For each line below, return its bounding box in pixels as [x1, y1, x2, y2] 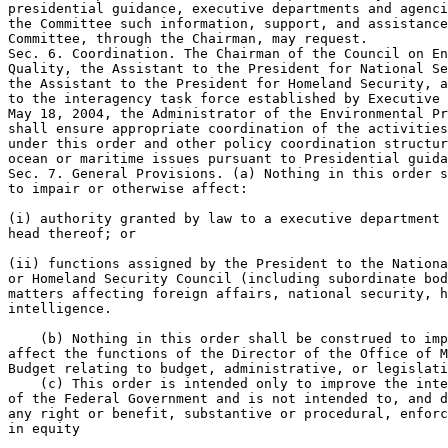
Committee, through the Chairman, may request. [8, 31, 368, 46]
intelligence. [8, 301, 112, 316]
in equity [8, 421, 80, 436]
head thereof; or [8, 226, 136, 241]
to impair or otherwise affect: [8, 181, 248, 196]
